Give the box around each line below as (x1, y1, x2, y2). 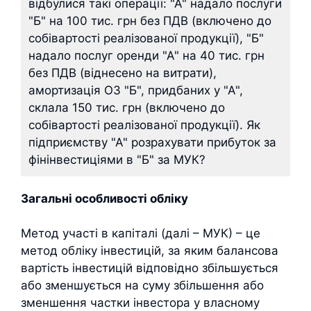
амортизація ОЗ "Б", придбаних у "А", (28, 83, 243, 97)
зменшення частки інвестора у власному (21, 296, 260, 310)
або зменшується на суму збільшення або (21, 278, 264, 292)
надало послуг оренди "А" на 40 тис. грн (28, 48, 264, 62)
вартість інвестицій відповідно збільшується (21, 261, 278, 275)
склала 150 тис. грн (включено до (28, 100, 225, 115)
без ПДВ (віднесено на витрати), (28, 65, 217, 80)
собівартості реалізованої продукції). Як (28, 117, 260, 132)
